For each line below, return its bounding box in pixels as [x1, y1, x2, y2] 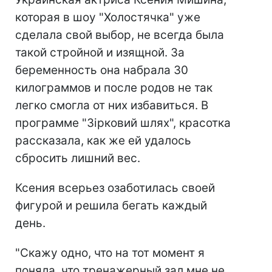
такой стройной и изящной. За [15, 46, 185, 60]
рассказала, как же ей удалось [15, 134, 191, 148]
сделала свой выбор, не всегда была [15, 28, 224, 42]
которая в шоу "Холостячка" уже [15, 10, 200, 25]
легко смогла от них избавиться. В [15, 98, 208, 113]
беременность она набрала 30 [15, 63, 188, 78]
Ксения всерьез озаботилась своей [15, 181, 215, 195]
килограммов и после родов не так [15, 81, 212, 95]
